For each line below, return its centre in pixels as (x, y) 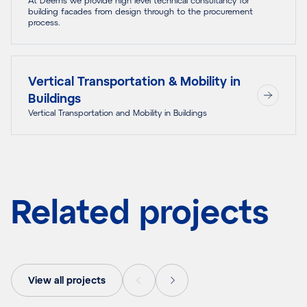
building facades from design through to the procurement (140, 11)
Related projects (140, 210)
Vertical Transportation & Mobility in (134, 81)
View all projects (67, 280)
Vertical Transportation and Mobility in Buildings (118, 112)
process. (44, 22)
